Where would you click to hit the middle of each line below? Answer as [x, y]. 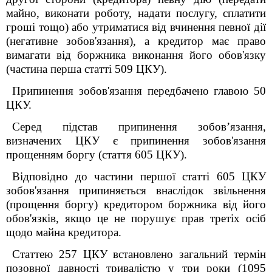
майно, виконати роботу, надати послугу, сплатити [136, 13]
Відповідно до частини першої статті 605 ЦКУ [139, 176]
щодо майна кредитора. [64, 232]
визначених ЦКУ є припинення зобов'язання [136, 141]
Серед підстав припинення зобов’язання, [139, 127]
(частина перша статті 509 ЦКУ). [87, 69]
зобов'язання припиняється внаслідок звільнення [136, 190]
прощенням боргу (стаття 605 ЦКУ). [97, 155]
